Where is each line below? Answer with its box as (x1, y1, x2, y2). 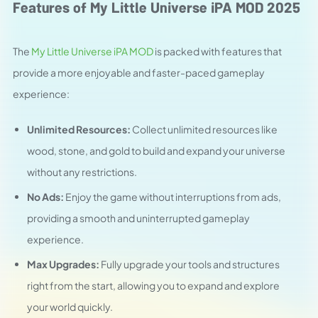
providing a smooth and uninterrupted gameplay (27, 212, 250, 224)
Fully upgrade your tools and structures (99, 258, 280, 270)
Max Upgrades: (27, 258, 99, 270)
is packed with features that (153, 45, 282, 57)
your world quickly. (27, 300, 113, 313)
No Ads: (27, 190, 64, 203)
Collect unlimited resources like (131, 123, 278, 136)
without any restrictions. (27, 165, 137, 178)
